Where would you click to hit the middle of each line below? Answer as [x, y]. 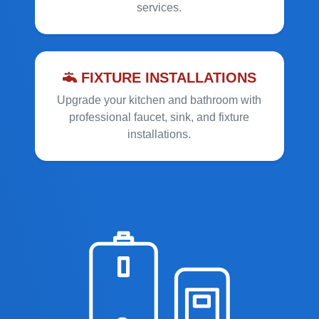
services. [159, 7]
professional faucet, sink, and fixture [159, 117]
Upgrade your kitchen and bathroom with [159, 100]
